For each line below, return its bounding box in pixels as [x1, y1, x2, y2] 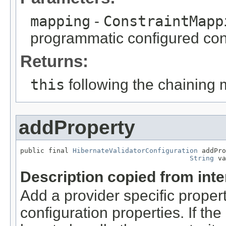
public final [20, 146, 73, 154]
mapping [30, 12, 90, 30]
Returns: [20, 51, 88, 71]
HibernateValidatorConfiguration [73, 146, 198, 154]
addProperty [19, 116, 135, 138]
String [190, 154, 214, 162]
